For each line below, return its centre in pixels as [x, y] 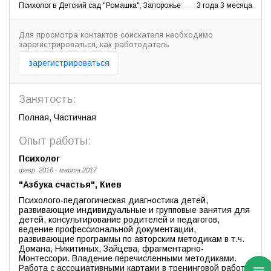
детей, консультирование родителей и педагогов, [119, 220]
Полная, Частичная [57, 118]
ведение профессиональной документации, [107, 230]
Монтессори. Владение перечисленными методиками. [128, 259]
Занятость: [47, 100]
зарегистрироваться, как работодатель [94, 45]
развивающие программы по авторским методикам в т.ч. [132, 239]
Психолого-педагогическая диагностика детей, [113, 201]
